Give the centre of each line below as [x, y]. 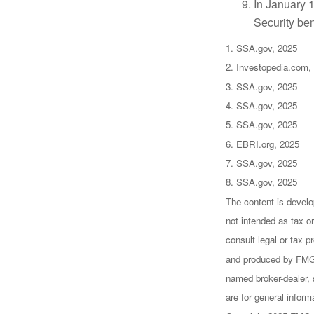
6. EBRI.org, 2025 [262, 144]
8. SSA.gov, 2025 [261, 182]
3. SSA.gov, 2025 [261, 86]
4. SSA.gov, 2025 [261, 105]
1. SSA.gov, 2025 [261, 48]
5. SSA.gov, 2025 [261, 125]
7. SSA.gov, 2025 [261, 163]
